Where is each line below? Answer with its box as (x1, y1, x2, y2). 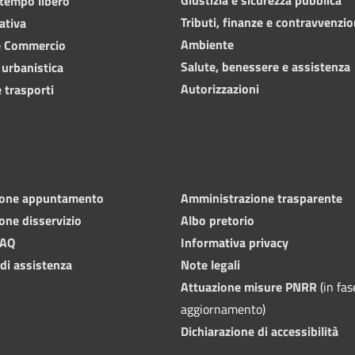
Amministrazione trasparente (181, 188, 342, 208)
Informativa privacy (181, 232, 288, 252)
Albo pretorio (181, 210, 254, 230)
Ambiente (181, 34, 234, 54)
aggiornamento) (181, 299, 265, 319)
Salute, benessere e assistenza (181, 56, 350, 76)
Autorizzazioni (181, 78, 259, 98)
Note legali (181, 254, 240, 274)
